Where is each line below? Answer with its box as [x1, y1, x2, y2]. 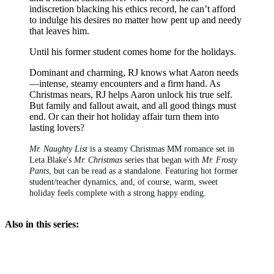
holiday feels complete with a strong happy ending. [29, 188, 206, 198]
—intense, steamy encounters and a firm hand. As [29, 78, 220, 89]
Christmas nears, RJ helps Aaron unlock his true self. [29, 89, 232, 100]
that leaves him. [29, 25, 89, 36]
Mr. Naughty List [29, 144, 87, 154]
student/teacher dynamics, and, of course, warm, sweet [29, 177, 218, 187]
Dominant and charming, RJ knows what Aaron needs [29, 67, 239, 78]
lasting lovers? [29, 122, 84, 133]
